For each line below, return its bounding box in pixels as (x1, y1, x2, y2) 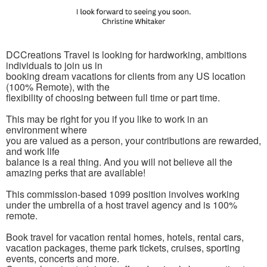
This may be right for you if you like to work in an (6, 111, 208, 126)
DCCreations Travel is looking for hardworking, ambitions (6, 47, 247, 61)
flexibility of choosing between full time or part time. (6, 90, 220, 104)
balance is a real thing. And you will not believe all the (6, 154, 232, 169)
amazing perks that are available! (6, 165, 145, 179)
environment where (6, 122, 87, 136)
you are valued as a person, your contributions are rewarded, (6, 133, 261, 147)
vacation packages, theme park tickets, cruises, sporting (6, 240, 240, 254)
